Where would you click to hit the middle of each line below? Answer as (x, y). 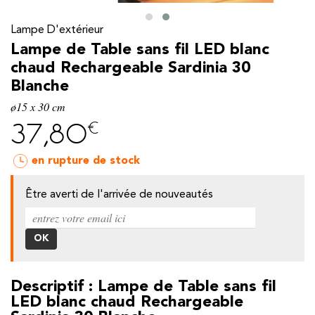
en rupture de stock (86, 161)
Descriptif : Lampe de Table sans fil (143, 287)
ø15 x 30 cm (38, 106)
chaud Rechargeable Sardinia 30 (130, 68)
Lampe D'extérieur (57, 30)
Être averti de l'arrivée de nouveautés (119, 194)
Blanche (40, 86)
